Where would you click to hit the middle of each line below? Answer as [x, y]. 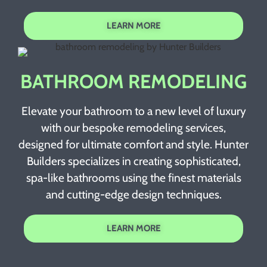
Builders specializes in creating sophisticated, [133, 161]
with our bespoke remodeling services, [133, 128]
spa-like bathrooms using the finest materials [133, 178]
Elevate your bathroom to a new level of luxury [133, 111]
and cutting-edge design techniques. [133, 195]
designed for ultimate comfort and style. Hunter [133, 145]
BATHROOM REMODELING [133, 82]
